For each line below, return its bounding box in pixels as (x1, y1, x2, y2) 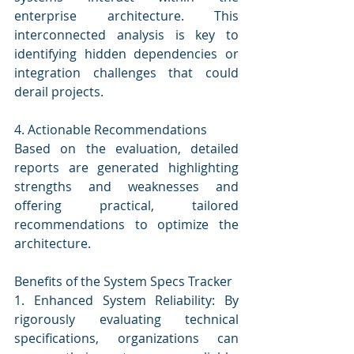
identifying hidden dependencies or (14, 44, 239, 62)
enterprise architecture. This (14, 6, 239, 24)
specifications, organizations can (14, 329, 239, 347)
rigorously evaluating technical (14, 310, 239, 328)
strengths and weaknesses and (14, 177, 239, 195)
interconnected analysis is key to (14, 25, 239, 43)
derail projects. (14, 82, 104, 100)
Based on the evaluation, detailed (14, 139, 239, 157)
